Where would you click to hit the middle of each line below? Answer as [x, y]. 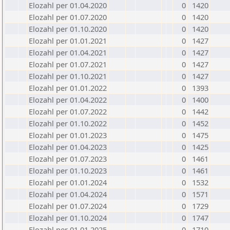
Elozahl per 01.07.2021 [68, 64]
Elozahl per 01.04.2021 [68, 52]
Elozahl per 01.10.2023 [68, 170]
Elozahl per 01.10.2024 [68, 218]
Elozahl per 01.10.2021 [68, 76]
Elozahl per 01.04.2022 [68, 100]
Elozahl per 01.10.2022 [68, 123]
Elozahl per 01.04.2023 [68, 147]
